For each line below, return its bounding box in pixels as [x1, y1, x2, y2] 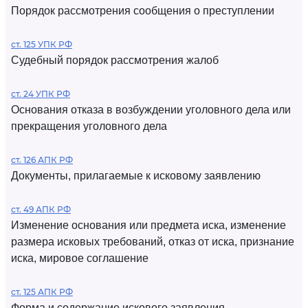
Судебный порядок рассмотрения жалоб [11, 54, 219, 66]
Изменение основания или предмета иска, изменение [11, 219, 286, 231]
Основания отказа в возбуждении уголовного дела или [11, 104, 291, 115]
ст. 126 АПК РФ [11, 155, 73, 165]
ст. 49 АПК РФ [11, 204, 71, 214]
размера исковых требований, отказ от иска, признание [11, 236, 294, 247]
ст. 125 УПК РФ [11, 39, 72, 49]
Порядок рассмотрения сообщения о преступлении [11, 5, 274, 16]
